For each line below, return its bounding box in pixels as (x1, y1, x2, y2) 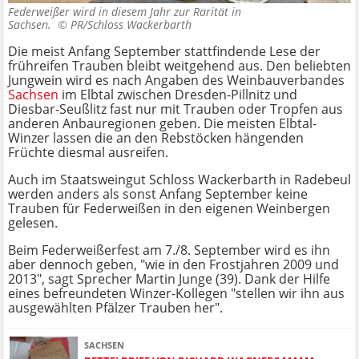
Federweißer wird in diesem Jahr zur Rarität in (8, 4, 241, 20)
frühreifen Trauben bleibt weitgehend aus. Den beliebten (8, 57, 351, 75)
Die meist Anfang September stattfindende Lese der (8, 42, 321, 61)
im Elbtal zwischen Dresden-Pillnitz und (58, 86, 297, 104)
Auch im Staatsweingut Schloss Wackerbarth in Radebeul (8, 171, 351, 189)
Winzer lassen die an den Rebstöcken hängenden (8, 129, 304, 147)
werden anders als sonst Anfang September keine (8, 185, 308, 204)
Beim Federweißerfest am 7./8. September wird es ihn (8, 241, 330, 260)
